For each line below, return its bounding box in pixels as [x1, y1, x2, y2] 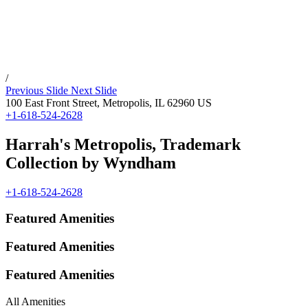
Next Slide [71, 84, 117, 96]
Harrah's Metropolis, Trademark [5, 135, 241, 153]
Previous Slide [5, 84, 68, 96]
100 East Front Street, [5, 96, 100, 109]
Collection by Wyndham [5, 153, 176, 172]
